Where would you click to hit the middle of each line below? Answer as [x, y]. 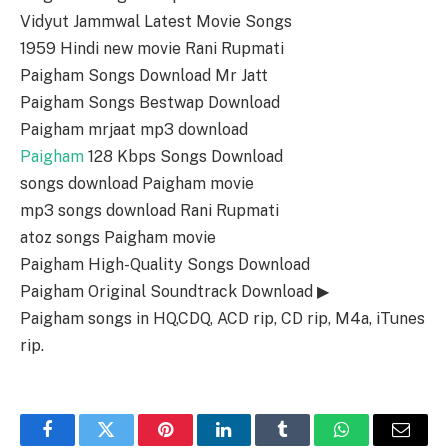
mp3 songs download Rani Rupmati [149, 211]
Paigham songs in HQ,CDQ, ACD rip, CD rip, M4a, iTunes [222, 319]
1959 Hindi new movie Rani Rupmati [152, 49]
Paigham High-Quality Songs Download [165, 265]
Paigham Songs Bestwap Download [150, 103]
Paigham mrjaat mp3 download [134, 130]
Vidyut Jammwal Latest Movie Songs [156, 22]
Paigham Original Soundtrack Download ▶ [174, 292]
